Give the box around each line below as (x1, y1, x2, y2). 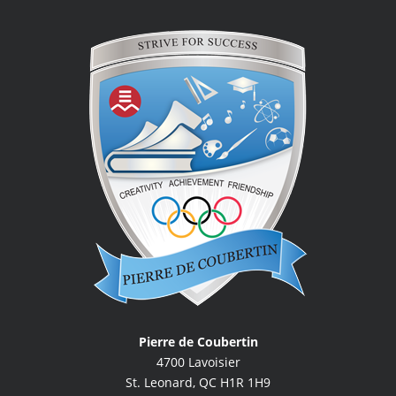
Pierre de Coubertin (138, 332, 258, 350)
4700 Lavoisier (156, 353, 240, 370)
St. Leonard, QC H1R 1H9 (126, 373, 270, 391)
